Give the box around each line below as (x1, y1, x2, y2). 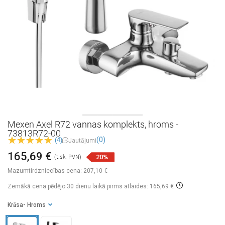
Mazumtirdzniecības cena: (8, 167, 82, 175)
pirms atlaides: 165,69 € (105, 183, 174, 190)
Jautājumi (68, 137, 96, 144)
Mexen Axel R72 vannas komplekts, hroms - (8, 119, 178, 130)
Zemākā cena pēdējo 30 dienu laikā (8, 183, 105, 190)
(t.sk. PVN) (54, 154, 81, 161)
